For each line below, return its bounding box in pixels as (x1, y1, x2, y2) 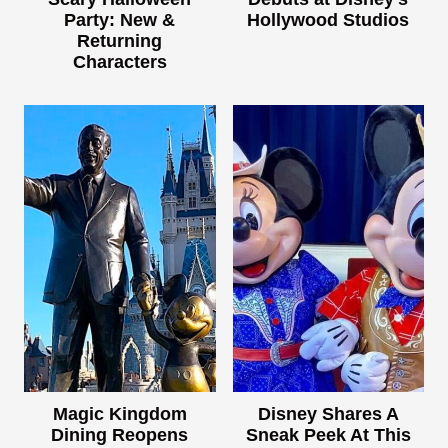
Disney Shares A (257, 403, 399, 424)
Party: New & (64, 9, 176, 30)
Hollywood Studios (247, 9, 410, 30)
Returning (77, 30, 163, 51)
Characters (72, 51, 167, 72)
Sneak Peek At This (245, 424, 411, 445)
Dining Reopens (51, 424, 189, 445)
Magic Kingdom (52, 403, 187, 424)
